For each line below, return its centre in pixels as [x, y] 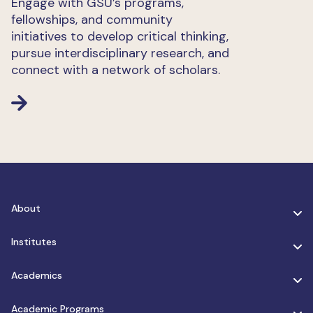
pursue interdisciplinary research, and [120, 53]
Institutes [34, 241]
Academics [37, 275]
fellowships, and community [92, 19]
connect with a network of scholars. [116, 70]
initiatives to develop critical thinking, [120, 36]
